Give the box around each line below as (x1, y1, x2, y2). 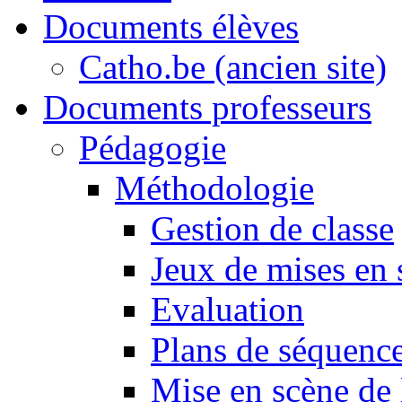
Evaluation (151, 290, 304, 329)
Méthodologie (115, 169, 314, 208)
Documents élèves (43, 7, 299, 47)
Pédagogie (79, 128, 226, 168)
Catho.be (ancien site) (79, 48, 387, 87)
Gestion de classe (151, 209, 394, 249)
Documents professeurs (43, 88, 371, 127)
